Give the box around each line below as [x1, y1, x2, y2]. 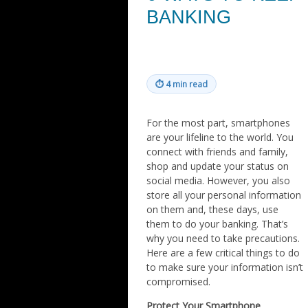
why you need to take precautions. [146, 232, 300, 245]
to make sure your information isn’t [146, 261, 304, 274]
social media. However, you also [146, 174, 291, 187]
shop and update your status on [146, 159, 289, 173]
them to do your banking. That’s [146, 217, 289, 230]
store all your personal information [146, 188, 302, 201]
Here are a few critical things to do [146, 246, 300, 259]
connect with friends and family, [146, 145, 289, 158]
